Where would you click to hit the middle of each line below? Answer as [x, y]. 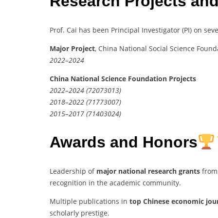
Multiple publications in [90, 201]
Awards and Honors [124, 142]
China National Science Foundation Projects [123, 78]
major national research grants [148, 171]
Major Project [72, 48]
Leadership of [73, 171]
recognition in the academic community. [115, 182]
